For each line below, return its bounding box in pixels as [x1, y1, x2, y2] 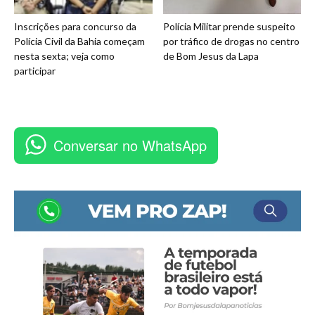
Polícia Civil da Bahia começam [14, 35, 145, 48]
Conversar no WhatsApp [53, 135, 207, 156]
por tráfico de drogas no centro [162, 35, 300, 48]
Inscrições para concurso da [14, 20, 136, 33]
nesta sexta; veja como [14, 50, 115, 63]
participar [14, 65, 56, 77]
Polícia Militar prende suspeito [162, 20, 295, 33]
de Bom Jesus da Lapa [162, 50, 259, 63]
